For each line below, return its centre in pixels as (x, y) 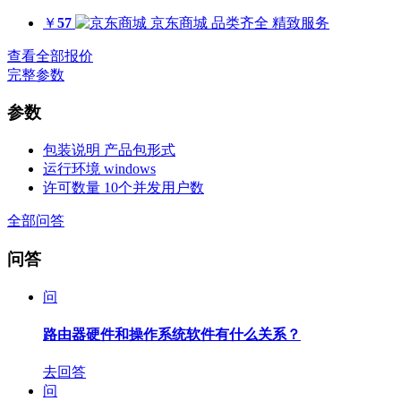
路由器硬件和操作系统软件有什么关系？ (172, 334)
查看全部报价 (50, 55)
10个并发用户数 (154, 188)
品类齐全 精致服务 (270, 22)
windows (130, 169)
